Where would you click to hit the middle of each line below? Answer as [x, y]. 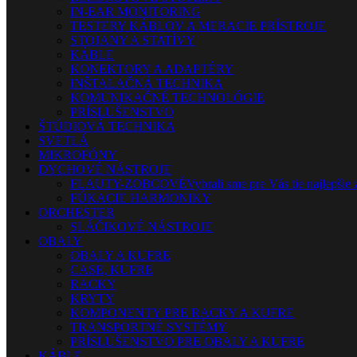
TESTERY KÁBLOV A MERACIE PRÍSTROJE [198, 26]
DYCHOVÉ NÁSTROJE [105, 169]
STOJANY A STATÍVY [133, 40]
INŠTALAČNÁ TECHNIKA [147, 83]
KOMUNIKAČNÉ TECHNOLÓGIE [167, 98]
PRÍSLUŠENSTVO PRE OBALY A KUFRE [187, 341]
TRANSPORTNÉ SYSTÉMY [149, 327]
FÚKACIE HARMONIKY [141, 198]
